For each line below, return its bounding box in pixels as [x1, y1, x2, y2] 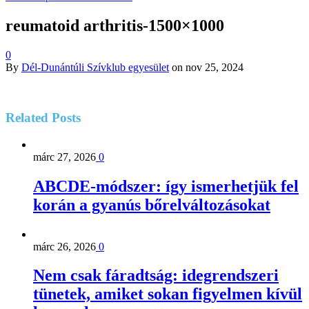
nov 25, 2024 [186, 61, 243, 74]
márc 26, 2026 [33, 240, 96, 252]
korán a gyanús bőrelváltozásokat [33, 195, 270, 214]
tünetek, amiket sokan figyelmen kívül [33, 285, 302, 303]
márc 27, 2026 [33, 150, 96, 163]
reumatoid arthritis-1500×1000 [6, 17, 224, 35]
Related [6, 110, 48, 125]
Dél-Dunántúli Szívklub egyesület [21, 61, 169, 74]
